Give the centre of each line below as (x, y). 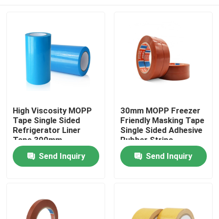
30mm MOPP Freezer (160, 111)
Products (34, 185)
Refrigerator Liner (47, 130)
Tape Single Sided (47, 120)
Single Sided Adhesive (161, 130)
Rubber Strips (146, 140)
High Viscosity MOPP (53, 111)
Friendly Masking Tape (162, 120)
